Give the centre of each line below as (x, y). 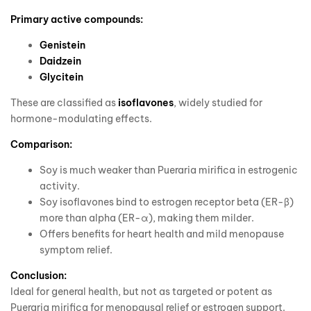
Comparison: (41, 145)
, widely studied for (218, 103)
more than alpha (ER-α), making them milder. (147, 218)
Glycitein (61, 77)
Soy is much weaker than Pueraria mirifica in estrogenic (169, 170)
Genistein (62, 45)
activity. (60, 186)
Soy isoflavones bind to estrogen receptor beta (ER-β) (167, 202)
